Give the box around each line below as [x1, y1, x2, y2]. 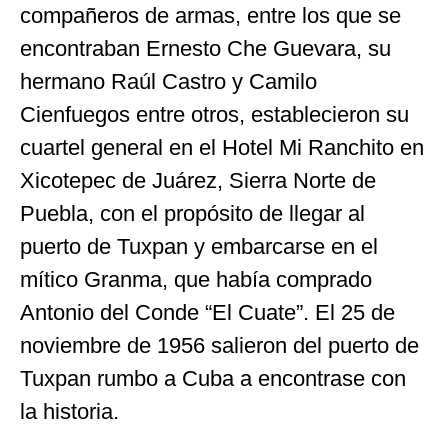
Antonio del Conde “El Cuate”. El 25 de [20, 299, 395, 325]
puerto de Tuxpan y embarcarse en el [20, 233, 378, 259]
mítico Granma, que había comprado [20, 266, 372, 292]
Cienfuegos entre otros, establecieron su [20, 101, 409, 127]
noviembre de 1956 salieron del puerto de [20, 332, 419, 358]
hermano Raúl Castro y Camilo [20, 68, 317, 94]
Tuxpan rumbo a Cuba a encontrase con [20, 365, 406, 391]
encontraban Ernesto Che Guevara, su [20, 35, 391, 61]
